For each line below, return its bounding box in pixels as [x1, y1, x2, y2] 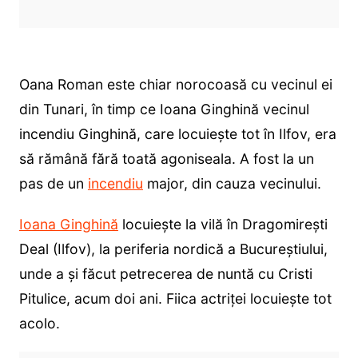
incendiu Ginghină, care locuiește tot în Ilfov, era [18, 125, 336, 143]
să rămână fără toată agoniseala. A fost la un [18, 150, 314, 168]
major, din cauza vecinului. [142, 175, 321, 193]
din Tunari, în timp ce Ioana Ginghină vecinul [18, 101, 309, 118]
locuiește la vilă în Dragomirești [117, 216, 328, 233]
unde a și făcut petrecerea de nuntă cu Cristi [18, 265, 312, 283]
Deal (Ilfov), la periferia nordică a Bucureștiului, [18, 241, 328, 258]
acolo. [18, 315, 60, 332]
